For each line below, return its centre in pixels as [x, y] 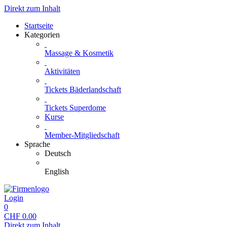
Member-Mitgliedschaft [82, 135]
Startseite [39, 26]
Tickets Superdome [75, 108]
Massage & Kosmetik [79, 53]
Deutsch [58, 153]
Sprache [37, 144]
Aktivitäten [62, 71]
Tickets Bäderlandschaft [83, 89]
